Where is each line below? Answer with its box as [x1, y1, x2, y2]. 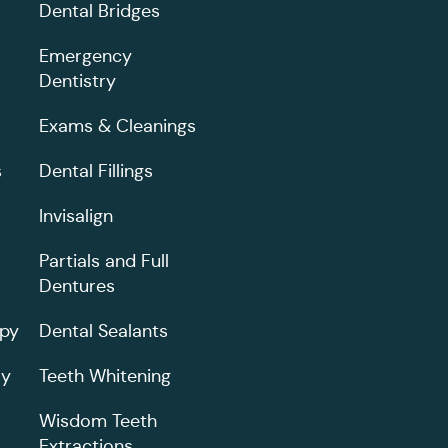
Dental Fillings [39, 159, 153, 182]
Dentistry [39, 69, 116, 92]
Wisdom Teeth [39, 409, 157, 432]
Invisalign [39, 204, 113, 227]
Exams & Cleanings [39, 114, 196, 137]
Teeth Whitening [39, 364, 171, 387]
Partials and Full [39, 249, 169, 272]
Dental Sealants [39, 319, 168, 342]
